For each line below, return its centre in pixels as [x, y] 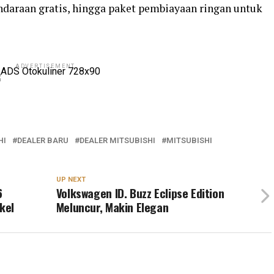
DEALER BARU [43, 140]
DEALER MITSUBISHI [117, 140]
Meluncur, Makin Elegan [112, 207]
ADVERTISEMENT [45, 66]
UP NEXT [71, 179]
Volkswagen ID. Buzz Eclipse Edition [140, 193]
